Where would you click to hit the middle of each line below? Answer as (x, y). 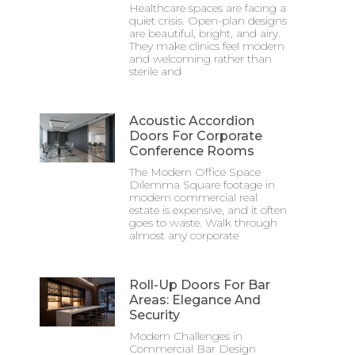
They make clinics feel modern (206, 46)
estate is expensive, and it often (208, 210)
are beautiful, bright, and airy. (204, 33)
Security (154, 315)
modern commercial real (193, 197)
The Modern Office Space (195, 172)
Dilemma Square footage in (202, 184)
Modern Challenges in (185, 336)
